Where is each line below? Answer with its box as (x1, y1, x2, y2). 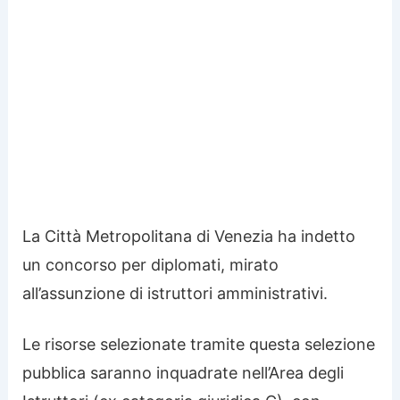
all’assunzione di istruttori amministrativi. (22, 283, 329, 303)
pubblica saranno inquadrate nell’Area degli (22, 362, 345, 382)
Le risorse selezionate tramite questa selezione (22, 334, 376, 354)
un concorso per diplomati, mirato (22, 254, 279, 274)
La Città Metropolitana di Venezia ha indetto (22, 226, 356, 246)
